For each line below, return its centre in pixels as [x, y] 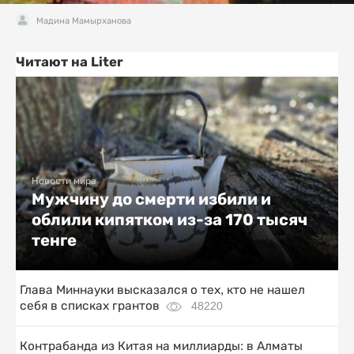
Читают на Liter [70, 61]
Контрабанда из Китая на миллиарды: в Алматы [161, 345]
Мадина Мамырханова [84, 20]
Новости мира [64, 181]
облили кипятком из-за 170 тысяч [169, 219]
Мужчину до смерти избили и [151, 199]
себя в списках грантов [90, 305]
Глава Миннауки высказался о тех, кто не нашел [162, 289]
